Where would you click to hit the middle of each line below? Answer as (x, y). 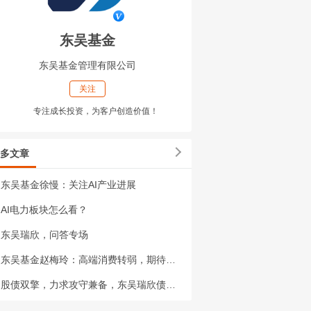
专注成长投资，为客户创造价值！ (96, 111)
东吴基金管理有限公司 (87, 65)
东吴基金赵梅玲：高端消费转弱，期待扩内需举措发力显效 (171, 260)
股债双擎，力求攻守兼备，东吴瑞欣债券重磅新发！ (171, 285)
